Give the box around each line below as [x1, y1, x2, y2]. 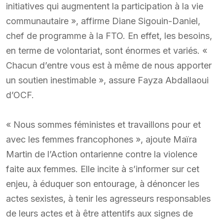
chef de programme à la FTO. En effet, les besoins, [6, 30, 212, 41]
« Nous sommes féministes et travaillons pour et [6, 119, 201, 130]
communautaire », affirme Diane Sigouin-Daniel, [6, 15, 200, 26]
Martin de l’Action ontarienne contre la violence [6, 148, 197, 159]
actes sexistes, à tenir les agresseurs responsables [6, 193, 211, 204]
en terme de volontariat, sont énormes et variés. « [6, 45, 207, 56]
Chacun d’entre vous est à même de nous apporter [6, 60, 212, 71]
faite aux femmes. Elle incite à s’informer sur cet [6, 163, 199, 174]
